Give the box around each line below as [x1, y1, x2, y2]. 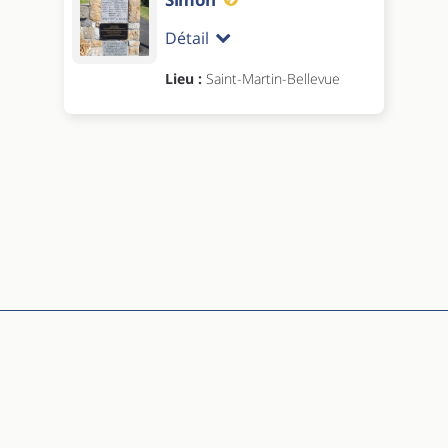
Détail [165, 26, 209, 49]
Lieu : [165, 68, 206, 88]
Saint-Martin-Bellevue [206, 68, 340, 88]
